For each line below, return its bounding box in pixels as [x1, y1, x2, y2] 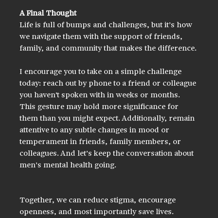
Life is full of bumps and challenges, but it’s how [19, 21, 195, 29]
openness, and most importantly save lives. [19, 208, 174, 216]
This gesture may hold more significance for [19, 103, 181, 111]
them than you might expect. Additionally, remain [19, 114, 197, 123]
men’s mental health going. [19, 161, 119, 169]
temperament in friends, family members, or [19, 138, 183, 146]
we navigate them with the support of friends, [19, 33, 185, 41]
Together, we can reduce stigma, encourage [19, 196, 178, 204]
